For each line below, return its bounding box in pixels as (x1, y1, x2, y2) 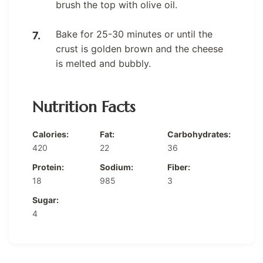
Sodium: (100, 161, 133, 172)
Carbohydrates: (167, 129, 231, 139)
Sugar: (32, 194, 59, 205)
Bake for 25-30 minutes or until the (56, 28, 213, 40)
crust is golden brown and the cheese (56, 42, 223, 55)
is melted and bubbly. (56, 57, 151, 69)
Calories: (32, 129, 69, 139)
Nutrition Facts (32, 96, 135, 116)
